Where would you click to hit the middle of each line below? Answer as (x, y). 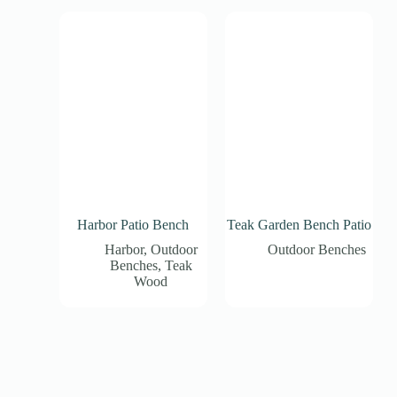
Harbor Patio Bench (133, 224)
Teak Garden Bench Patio (300, 224)
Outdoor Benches (317, 249)
